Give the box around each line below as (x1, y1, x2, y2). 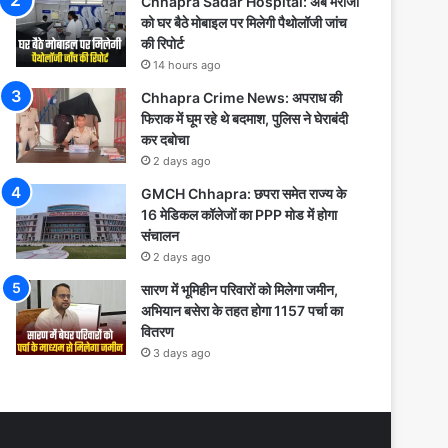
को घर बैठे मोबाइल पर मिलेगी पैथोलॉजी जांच (141, 14, 347, 31)
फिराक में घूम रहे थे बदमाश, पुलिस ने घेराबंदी (141, 110, 348, 127)
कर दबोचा (141, 131, 189, 148)
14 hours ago (153, 58, 221, 72)
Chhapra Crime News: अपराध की (141, 89, 342, 106)
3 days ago (153, 346, 211, 360)
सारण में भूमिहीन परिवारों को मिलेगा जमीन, (141, 281, 338, 298)
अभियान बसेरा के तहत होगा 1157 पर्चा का (141, 302, 343, 319)
